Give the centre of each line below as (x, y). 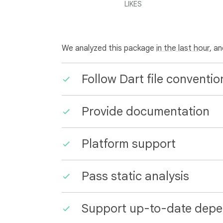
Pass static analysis (135, 176)
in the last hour (183, 48)
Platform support (129, 144)
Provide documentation (146, 111)
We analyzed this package (109, 48)
